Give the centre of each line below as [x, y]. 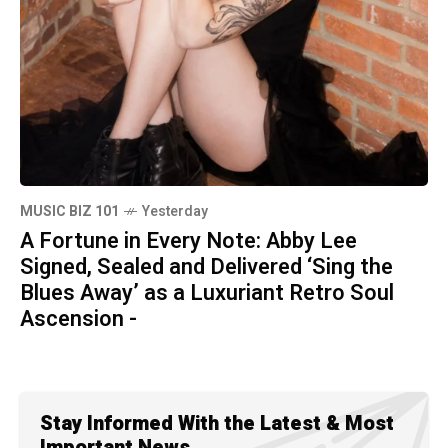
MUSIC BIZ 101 [69, 211]
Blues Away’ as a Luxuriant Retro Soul [207, 293]
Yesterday [175, 211]
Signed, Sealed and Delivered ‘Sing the [206, 267]
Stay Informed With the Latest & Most [217, 423]
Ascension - [78, 319]
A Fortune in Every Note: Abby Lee [188, 241]
